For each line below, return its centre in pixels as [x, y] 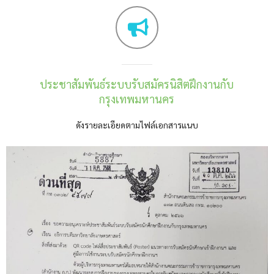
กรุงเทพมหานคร [137, 99]
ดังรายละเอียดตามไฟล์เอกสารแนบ [137, 125]
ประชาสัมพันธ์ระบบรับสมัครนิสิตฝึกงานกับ [137, 84]
